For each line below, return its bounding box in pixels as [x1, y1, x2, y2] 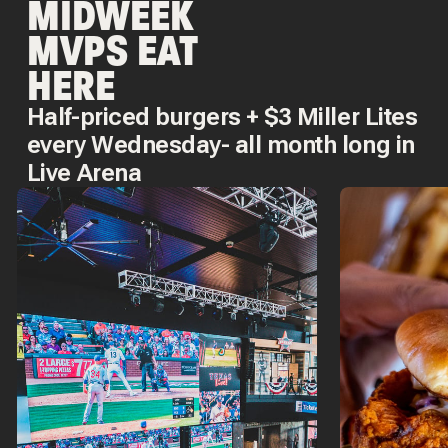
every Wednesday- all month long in [26, 130, 415, 159]
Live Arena [26, 158, 142, 187]
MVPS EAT [26, 22, 198, 78]
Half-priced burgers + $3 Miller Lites [26, 102, 418, 131]
